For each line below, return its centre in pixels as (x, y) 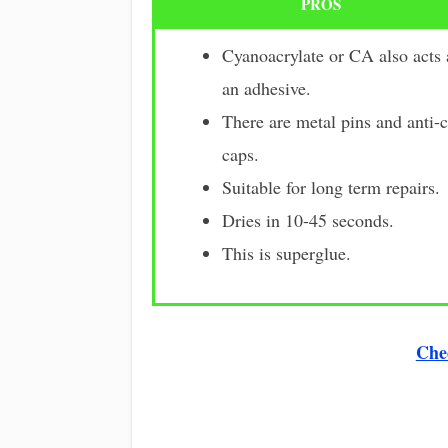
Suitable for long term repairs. (330, 187)
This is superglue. (286, 253)
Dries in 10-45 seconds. (307, 220)
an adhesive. (266, 88)
